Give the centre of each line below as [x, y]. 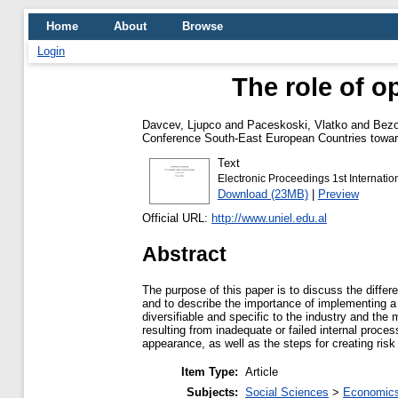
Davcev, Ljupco [182, 124]
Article [262, 372]
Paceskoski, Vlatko [297, 124]
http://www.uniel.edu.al [269, 219]
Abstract [184, 254]
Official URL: [177, 219]
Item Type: [210, 372]
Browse [203, 26]
